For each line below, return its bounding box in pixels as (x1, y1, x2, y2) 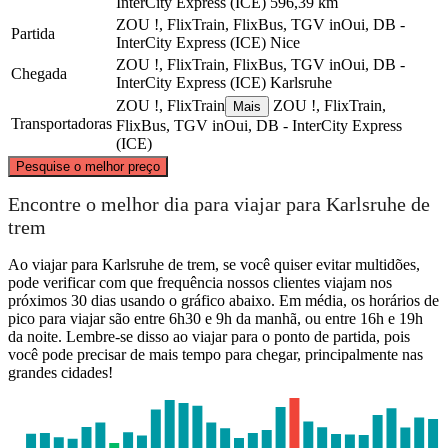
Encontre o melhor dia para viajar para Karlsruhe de (8, 193, 430, 216)
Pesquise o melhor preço (16, 158, 160, 174)
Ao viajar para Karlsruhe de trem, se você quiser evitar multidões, (8, 255, 420, 273)
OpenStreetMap (289, 144, 351, 156)
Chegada (11, 64, 67, 82)
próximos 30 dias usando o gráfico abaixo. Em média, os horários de (8, 291, 439, 309)
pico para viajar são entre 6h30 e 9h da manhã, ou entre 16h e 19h (8, 309, 423, 327)
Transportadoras (11, 114, 112, 132)
